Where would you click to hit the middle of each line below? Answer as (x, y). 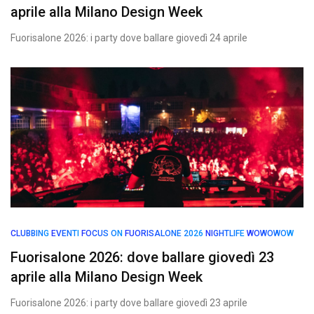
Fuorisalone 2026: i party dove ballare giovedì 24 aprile (129, 38)
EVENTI (65, 233)
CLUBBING (30, 233)
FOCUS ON (102, 233)
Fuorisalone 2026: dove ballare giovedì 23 (142, 257)
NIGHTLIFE (225, 233)
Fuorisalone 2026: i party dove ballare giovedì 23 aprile (129, 303)
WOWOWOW (270, 233)
